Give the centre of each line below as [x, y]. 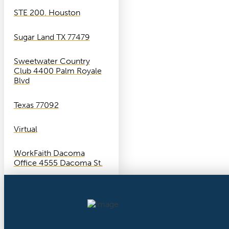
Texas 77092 [36, 105]
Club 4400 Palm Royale [58, 71]
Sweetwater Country [52, 61]
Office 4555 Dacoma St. [58, 163]
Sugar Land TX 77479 [52, 37]
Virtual [25, 129]
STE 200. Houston [47, 13]
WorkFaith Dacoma [49, 153]
